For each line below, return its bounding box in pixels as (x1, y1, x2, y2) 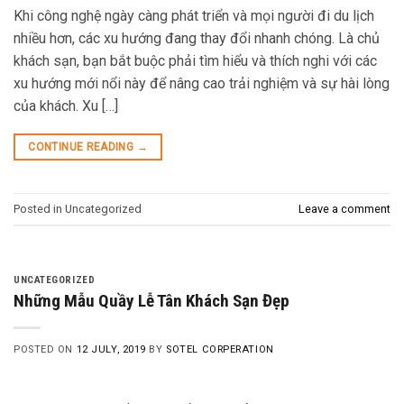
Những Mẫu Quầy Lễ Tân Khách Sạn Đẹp (14, 290, 289, 312)
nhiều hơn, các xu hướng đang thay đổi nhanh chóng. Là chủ (14, 30, 380, 48)
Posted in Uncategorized (14, 201, 142, 216)
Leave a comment (298, 201, 390, 216)
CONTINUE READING (28, 141, 137, 154)
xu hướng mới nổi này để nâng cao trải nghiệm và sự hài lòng (14, 75, 390, 93)
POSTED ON (14, 344, 77, 356)
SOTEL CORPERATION (166, 344, 274, 356)
